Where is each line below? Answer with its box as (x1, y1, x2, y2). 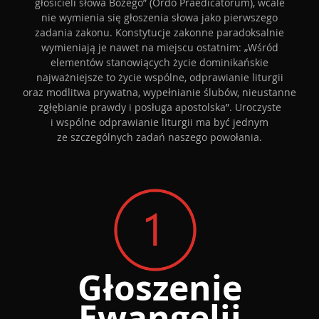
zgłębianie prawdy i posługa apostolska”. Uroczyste (38, 100, 281, 114)
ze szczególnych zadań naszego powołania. (57, 130, 262, 144)
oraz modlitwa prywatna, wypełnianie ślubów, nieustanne (23, 85, 296, 99)
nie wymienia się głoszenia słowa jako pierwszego (41, 11, 278, 24)
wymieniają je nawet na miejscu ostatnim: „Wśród (41, 41, 278, 54)
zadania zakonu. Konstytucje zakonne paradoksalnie (35, 26, 284, 39)
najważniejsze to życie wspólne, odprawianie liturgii (36, 70, 283, 84)
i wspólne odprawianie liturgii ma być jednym (51, 115, 268, 129)
